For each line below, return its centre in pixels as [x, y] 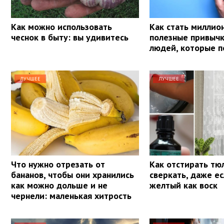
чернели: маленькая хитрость [71, 195]
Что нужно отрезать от [58, 164]
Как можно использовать [61, 26]
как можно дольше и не [59, 185]
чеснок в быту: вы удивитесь [70, 37]
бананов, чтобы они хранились [72, 174]
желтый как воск [184, 185]
